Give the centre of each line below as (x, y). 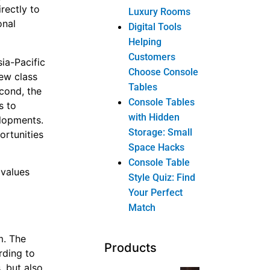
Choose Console (164, 72)
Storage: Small (161, 132)
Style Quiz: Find (162, 177)
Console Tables (162, 102)
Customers (152, 57)
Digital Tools (155, 27)
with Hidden (154, 117)
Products (131, 247)
